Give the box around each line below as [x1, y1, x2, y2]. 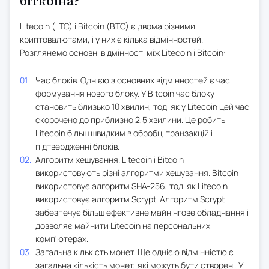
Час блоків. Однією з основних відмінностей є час [35, 74, 230, 86]
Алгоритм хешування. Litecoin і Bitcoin [35, 153, 184, 165]
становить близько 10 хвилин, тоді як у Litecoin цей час [35, 100, 249, 112]
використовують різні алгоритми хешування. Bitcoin [35, 166, 238, 178]
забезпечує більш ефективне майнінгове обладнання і [35, 206, 249, 218]
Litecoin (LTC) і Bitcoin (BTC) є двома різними [20, 20, 195, 32]
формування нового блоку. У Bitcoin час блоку [35, 87, 214, 99]
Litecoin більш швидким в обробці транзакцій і [35, 127, 213, 139]
